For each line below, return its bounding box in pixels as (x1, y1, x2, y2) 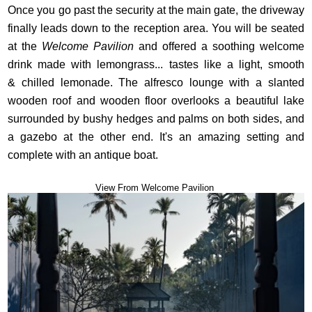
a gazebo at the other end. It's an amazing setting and (8, 131, 304, 143)
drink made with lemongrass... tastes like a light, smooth (8, 58, 304, 70)
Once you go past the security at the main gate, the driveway (8, 4, 304, 16)
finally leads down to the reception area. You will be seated (8, 22, 304, 34)
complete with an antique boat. (8, 149, 162, 161)
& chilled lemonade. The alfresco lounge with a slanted (8, 77, 304, 88)
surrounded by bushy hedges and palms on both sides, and (8, 113, 304, 125)
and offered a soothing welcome (134, 40, 304, 52)
